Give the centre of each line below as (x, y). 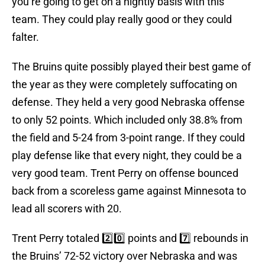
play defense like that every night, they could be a (127, 156)
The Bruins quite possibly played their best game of (131, 67)
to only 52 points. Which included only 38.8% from (127, 120)
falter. (25, 37)
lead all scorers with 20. (67, 209)
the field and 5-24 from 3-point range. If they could (128, 138)
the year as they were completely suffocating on (125, 85)
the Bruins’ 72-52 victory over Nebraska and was (125, 256)
